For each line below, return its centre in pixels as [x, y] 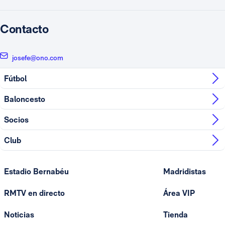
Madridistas [184, 172]
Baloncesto [25, 99]
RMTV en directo [34, 193]
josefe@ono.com [38, 58]
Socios [16, 120]
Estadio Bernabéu [36, 172]
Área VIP [179, 193]
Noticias [19, 215]
